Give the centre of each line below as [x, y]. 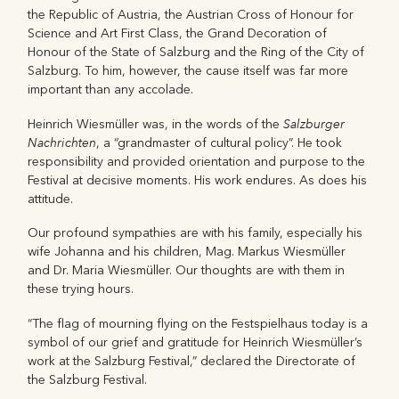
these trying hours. [81, 289]
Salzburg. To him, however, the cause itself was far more [188, 71]
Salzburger [314, 123]
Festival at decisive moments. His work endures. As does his [198, 180]
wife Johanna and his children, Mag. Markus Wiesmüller [187, 252]
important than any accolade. [111, 90]
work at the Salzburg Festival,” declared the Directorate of [192, 361]
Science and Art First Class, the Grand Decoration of [178, 34]
